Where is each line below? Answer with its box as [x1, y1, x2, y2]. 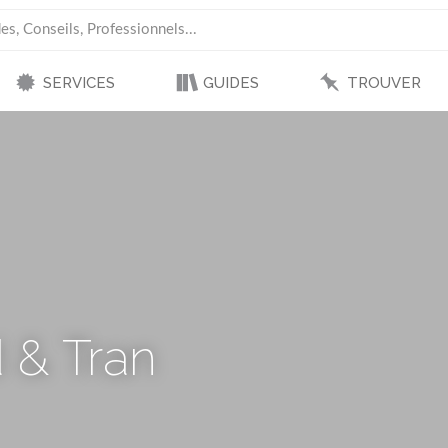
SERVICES [42, 74, 115, 92]
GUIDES [202, 74, 259, 92]
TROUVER [346, 74, 421, 92]
